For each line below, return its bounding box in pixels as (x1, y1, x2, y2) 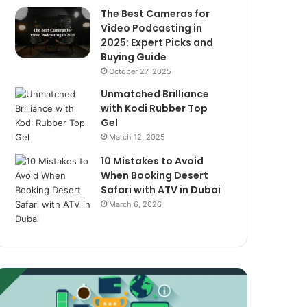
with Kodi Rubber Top (101, 101, 208, 115)
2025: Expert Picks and (101, 36, 214, 49)
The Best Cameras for (101, 7, 210, 21)
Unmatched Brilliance (101, 87, 210, 101)
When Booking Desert (101, 169, 209, 182)
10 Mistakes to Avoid (101, 154, 204, 168)
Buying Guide (101, 50, 167, 64)
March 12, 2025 (109, 132, 166, 142)
